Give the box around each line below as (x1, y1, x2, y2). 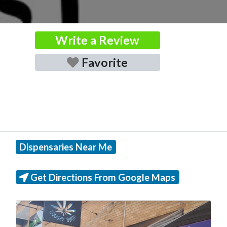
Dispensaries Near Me (19, 141, 112, 153)
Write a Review (55, 32, 140, 47)
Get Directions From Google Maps (30, 171, 176, 183)
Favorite (82, 55, 128, 69)
